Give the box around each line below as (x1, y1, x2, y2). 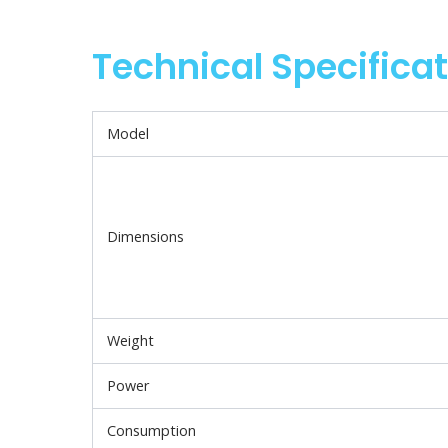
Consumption (107, 420, 197, 440)
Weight (107, 330, 155, 350)
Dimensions (107, 226, 185, 246)
